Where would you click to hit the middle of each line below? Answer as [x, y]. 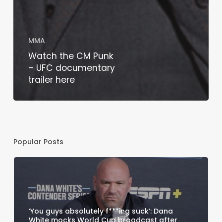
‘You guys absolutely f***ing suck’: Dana [101, 211]
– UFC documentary [71, 68]
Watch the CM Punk [71, 56]
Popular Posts [38, 141]
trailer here [51, 80]
